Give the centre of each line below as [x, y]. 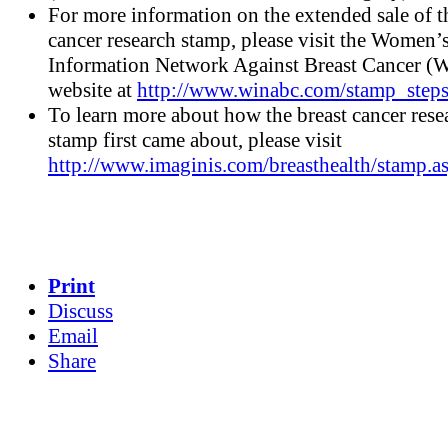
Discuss [80, 310]
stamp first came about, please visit [195, 140]
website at [92, 90]
